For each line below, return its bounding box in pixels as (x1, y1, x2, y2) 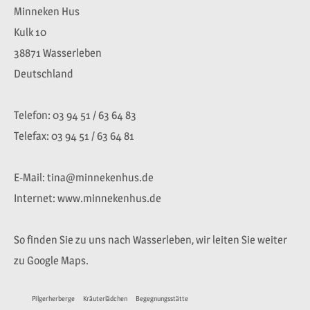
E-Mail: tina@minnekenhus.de (14, 171, 154, 184)
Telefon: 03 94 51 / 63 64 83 (14, 109, 136, 122)
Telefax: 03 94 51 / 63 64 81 (14, 129, 134, 143)
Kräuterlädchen (83, 294, 127, 302)
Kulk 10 (14, 26, 46, 39)
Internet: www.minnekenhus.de (14, 192, 161, 205)
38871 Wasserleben (14, 46, 102, 60)
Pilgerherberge (32, 294, 75, 302)
